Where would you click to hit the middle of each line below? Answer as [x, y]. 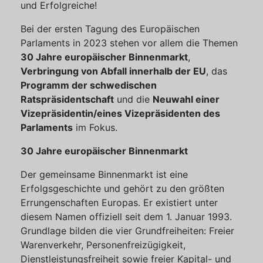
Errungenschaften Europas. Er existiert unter [119, 203]
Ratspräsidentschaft [67, 99]
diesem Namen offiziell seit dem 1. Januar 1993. [126, 217]
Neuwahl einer [186, 99]
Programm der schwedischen [89, 85]
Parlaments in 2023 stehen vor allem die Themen [129, 43]
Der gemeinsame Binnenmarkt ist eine [104, 174]
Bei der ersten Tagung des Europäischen [110, 29]
